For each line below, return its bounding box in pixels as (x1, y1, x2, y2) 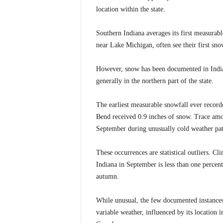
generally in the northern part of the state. (96, 77, 214, 85)
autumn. (96, 172, 119, 180)
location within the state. (96, 5, 165, 13)
